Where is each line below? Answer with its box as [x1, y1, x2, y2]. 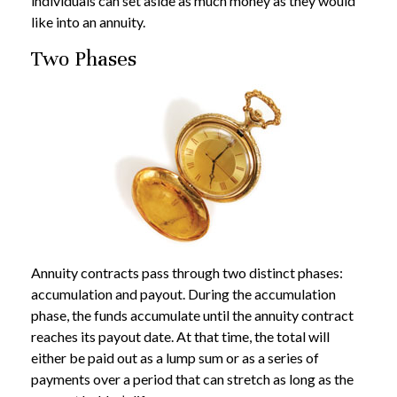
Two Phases [31, 45, 136, 73]
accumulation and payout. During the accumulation [31, 285, 336, 303]
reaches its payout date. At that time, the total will [31, 328, 330, 346]
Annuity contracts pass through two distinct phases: [31, 264, 343, 282]
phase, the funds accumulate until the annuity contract [31, 307, 354, 324]
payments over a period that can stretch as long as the [31, 370, 354, 388]
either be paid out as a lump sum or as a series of [31, 349, 319, 367]
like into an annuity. [31, 13, 145, 31]
